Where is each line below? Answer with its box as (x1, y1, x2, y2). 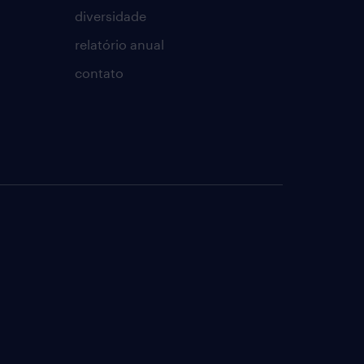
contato (74, 65, 123, 80)
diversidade (74, 8, 146, 24)
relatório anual (74, 37, 164, 52)
